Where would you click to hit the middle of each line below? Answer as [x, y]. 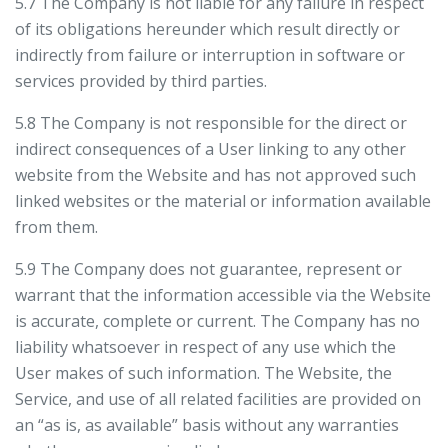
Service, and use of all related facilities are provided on [218, 399]
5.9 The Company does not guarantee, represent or [208, 269]
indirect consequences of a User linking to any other [210, 149]
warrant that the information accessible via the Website [223, 295]
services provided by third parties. [141, 81]
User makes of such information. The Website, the [203, 373]
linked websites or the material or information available [223, 201]
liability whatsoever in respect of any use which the [205, 347]
